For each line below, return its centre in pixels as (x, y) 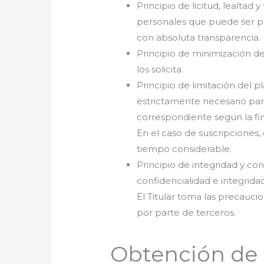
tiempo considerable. (184, 148)
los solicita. (160, 69)
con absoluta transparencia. (199, 37)
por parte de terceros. (187, 212)
